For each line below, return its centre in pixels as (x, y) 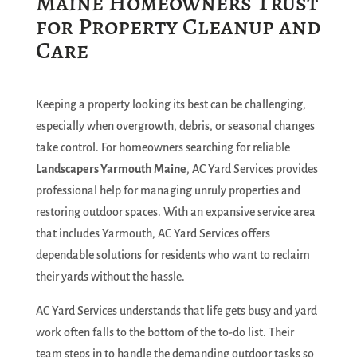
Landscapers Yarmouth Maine (111, 169)
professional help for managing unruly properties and (168, 190)
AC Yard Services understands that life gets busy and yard (176, 311)
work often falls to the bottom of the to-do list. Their (165, 332)
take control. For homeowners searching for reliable (163, 147)
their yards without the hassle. (110, 277)
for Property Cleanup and (178, 26)
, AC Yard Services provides (252, 169)
